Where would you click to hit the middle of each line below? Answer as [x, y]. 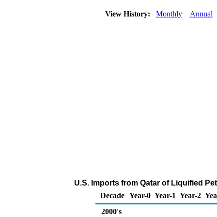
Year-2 [190, 195]
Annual [201, 14]
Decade [112, 195]
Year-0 [140, 195]
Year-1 [165, 195]
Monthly [169, 14]
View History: [128, 14]
